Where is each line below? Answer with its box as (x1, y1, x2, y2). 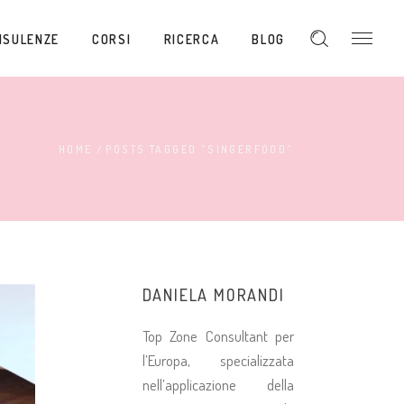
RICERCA (163, 31, 220, 47)
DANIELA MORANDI (142, 285, 285, 305)
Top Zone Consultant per (142, 326, 294, 345)
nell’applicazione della (142, 375, 294, 394)
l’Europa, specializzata (142, 351, 294, 370)
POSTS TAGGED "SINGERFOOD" (105, 142, 294, 157)
